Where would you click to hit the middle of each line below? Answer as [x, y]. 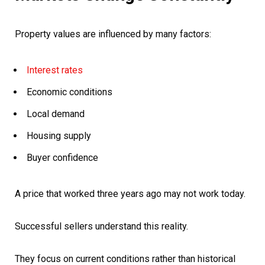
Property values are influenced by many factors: [113, 34]
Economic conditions [70, 92]
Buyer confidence [62, 158]
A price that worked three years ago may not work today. [130, 194]
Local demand [56, 114]
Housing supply [59, 136]
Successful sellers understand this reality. [101, 227]
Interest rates [55, 70]
